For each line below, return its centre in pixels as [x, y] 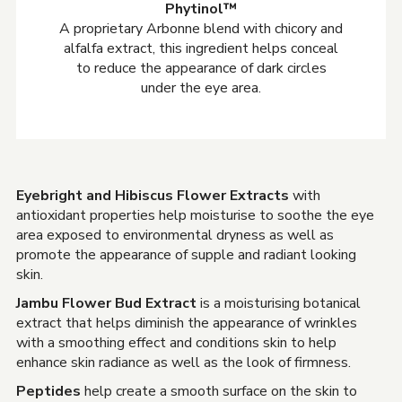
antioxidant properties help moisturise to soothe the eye [195, 215]
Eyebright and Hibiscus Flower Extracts [153, 196]
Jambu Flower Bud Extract [106, 303]
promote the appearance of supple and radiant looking [186, 255]
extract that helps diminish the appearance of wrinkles [187, 323]
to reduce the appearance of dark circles [201, 68]
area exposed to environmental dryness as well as [175, 235]
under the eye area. [201, 88]
